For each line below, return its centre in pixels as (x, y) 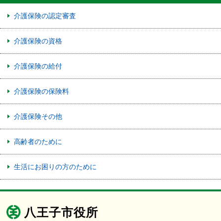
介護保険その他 (38, 116)
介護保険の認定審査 (45, 15)
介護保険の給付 (38, 66)
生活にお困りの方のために (55, 166)
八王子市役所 (61, 212)
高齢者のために (38, 141)
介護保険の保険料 (41, 91)
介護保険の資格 (38, 40)
